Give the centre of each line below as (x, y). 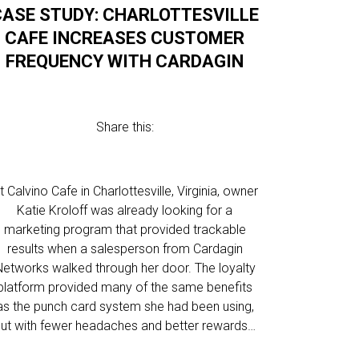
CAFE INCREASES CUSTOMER (125, 38)
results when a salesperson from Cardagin (125, 249)
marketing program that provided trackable (125, 230)
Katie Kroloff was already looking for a (125, 210)
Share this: (125, 127)
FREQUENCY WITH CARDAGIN (125, 61)
